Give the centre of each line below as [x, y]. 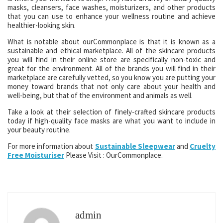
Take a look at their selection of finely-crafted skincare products [111, 112]
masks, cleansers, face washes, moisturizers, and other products [111, 7]
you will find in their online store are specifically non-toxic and [111, 59]
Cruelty [203, 146]
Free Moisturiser [36, 155]
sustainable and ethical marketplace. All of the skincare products [111, 51]
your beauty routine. [39, 130]
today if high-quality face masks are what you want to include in [111, 121]
